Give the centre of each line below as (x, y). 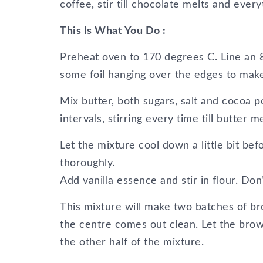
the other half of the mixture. (132, 242)
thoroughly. (87, 163)
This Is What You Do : (113, 31)
